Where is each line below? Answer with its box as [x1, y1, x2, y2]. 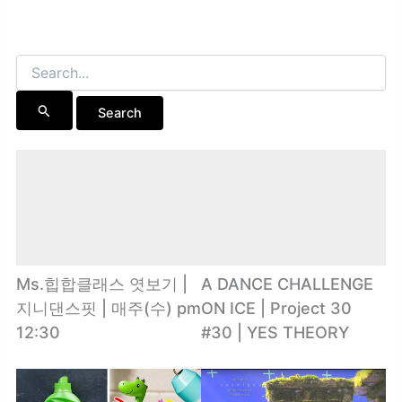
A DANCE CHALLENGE [201, 275, 373, 294]
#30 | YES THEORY [201, 323, 349, 343]
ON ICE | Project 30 [201, 299, 352, 319]
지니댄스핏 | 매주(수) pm [15, 299, 201, 319]
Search [14, 55, 57, 71]
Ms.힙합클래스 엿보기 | [15, 275, 188, 294]
